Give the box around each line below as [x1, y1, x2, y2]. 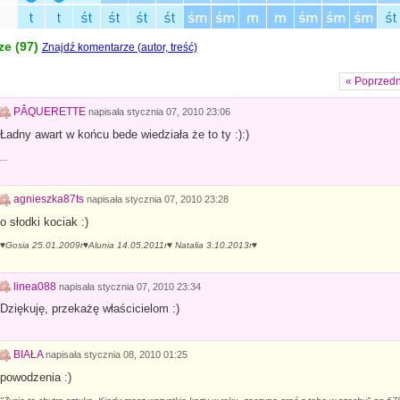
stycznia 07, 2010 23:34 [96, 280, 201, 292]
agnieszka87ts [12, 192, 84, 205]
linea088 [12, 279, 56, 293]
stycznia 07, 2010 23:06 [126, 106, 230, 118]
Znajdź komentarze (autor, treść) [41, 41, 197, 54]
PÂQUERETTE [12, 105, 86, 119]
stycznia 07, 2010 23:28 [124, 193, 229, 204]
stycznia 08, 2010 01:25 [83, 349, 187, 361]
